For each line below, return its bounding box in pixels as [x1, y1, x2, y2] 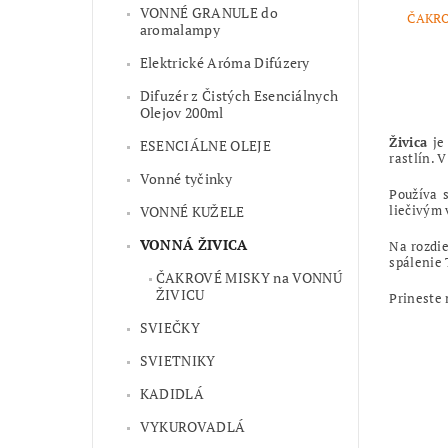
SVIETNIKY [139, 351, 216, 371]
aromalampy [139, 20, 220, 40]
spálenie [389, 253, 442, 272]
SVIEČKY [139, 318, 201, 338]
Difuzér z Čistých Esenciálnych [139, 86, 339, 106]
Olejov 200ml [139, 103, 224, 123]
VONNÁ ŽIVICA [139, 235, 248, 255]
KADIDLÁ [139, 384, 205, 404]
